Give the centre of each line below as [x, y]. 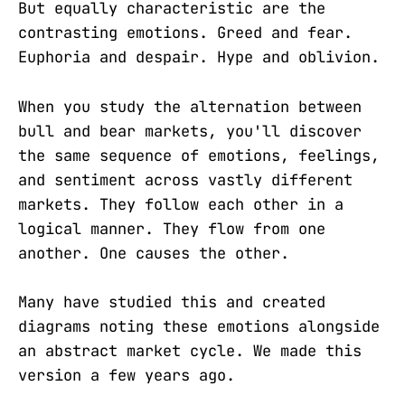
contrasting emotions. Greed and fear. [185, 33]
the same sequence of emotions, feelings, [199, 155]
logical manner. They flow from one [172, 228]
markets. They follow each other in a [181, 204]
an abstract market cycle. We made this [190, 350]
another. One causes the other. [154, 253]
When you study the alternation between [190, 106]
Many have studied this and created [172, 301]
